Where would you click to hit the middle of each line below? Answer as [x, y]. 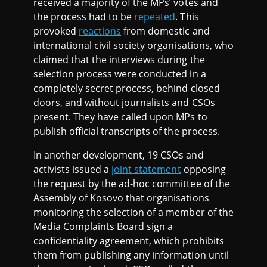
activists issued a [73, 170]
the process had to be [84, 17]
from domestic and [165, 31]
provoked [56, 31]
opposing [203, 170]
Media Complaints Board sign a [103, 227]
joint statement [146, 170]
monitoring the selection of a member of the [133, 212]
